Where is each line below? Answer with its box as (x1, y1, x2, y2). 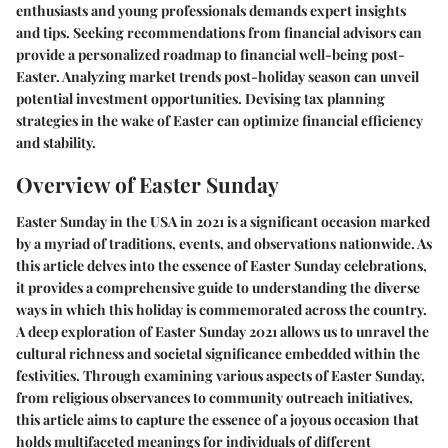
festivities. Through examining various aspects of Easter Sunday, (16, 366, 425, 385)
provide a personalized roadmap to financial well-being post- (16, 44, 405, 64)
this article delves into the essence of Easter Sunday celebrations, (16, 256, 427, 275)
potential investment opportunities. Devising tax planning (16, 88, 385, 108)
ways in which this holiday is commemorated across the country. (16, 300, 427, 319)
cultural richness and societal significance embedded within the (16, 344, 420, 363)
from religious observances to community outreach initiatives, (16, 388, 413, 407)
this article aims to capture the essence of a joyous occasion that (16, 410, 419, 429)
